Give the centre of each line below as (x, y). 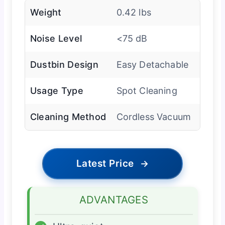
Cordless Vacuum (154, 117)
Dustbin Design (64, 64)
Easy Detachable (152, 64)
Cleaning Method (68, 117)
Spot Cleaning (147, 90)
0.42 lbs (134, 12)
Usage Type (57, 90)
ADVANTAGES (114, 199)
